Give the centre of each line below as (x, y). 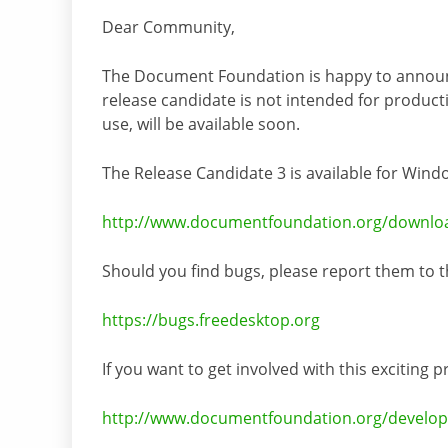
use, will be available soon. (201, 124)
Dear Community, (168, 27)
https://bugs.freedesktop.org (211, 320)
